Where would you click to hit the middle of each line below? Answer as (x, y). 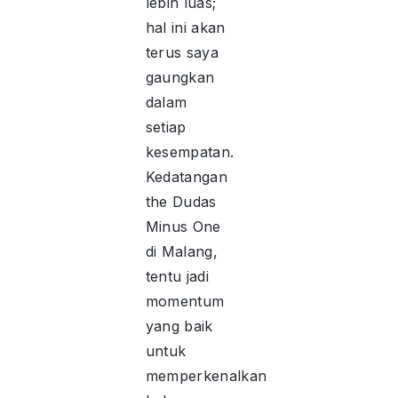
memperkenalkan (206, 376)
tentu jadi (177, 277)
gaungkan (180, 78)
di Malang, (181, 252)
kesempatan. (190, 152)
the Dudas (181, 202)
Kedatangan (186, 177)
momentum (185, 302)
